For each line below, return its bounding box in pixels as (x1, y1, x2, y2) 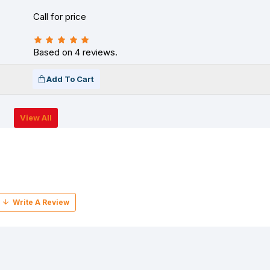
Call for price (33, 11, 86, 22)
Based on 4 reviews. (33, 46, 118, 58)
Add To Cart (46, 74, 94, 84)
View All (19, 113, 52, 122)
